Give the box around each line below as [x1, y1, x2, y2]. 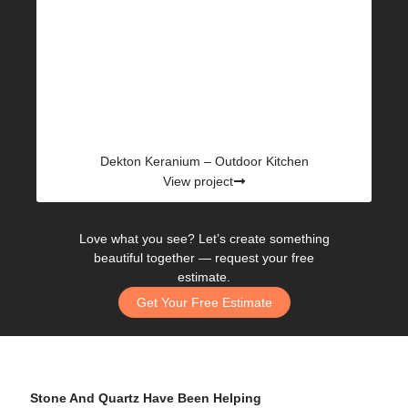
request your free [215, 250, 314, 266]
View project [162, 174, 233, 189]
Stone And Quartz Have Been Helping [30, 391, 261, 406]
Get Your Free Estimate [136, 295, 272, 311]
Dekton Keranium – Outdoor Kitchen [99, 154, 309, 169]
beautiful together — [94, 250, 215, 266]
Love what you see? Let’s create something [78, 231, 330, 247]
